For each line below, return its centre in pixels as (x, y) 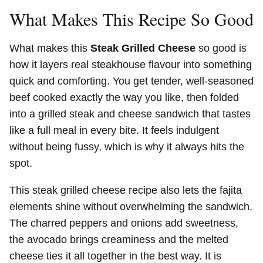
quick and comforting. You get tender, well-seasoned (131, 81)
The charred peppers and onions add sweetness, (124, 223)
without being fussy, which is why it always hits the (127, 147)
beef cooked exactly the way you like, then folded (124, 97)
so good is (221, 48)
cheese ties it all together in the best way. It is (115, 256)
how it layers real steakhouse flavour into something (131, 65)
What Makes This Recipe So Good (131, 19)
